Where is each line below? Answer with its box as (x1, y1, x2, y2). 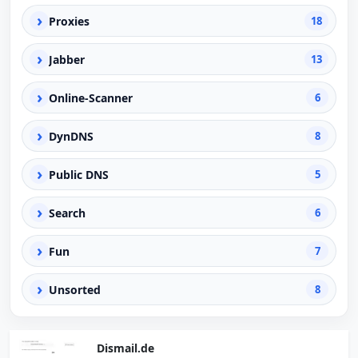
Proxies (49, 13, 89, 29)
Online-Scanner (49, 89, 133, 105)
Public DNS (49, 166, 109, 182)
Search (49, 205, 86, 221)
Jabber (49, 51, 85, 67)
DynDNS (49, 128, 93, 144)
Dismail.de (97, 340, 154, 356)
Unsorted (49, 281, 101, 297)
